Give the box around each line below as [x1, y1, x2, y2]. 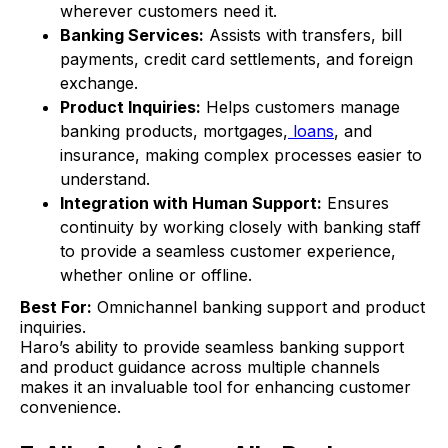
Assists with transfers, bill [204, 25, 402, 46]
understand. [60, 169, 150, 190]
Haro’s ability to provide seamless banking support [20, 337, 404, 358]
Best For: [20, 297, 92, 318]
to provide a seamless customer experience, [60, 241, 396, 262]
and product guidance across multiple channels [20, 357, 380, 378]
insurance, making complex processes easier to [60, 145, 422, 166]
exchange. [60, 73, 138, 94]
